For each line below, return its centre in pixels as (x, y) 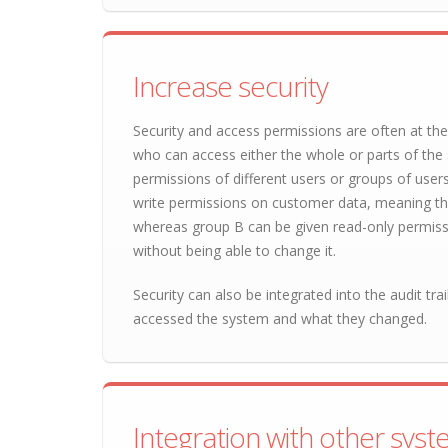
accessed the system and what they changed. (280, 318)
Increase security (230, 86)
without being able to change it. (234, 250)
